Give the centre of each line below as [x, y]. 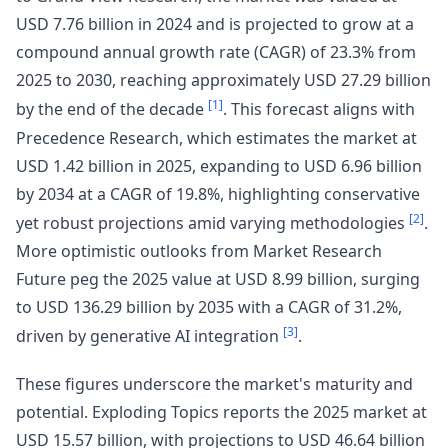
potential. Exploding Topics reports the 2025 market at [221, 412]
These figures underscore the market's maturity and [214, 384]
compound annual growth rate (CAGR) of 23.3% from [216, 52]
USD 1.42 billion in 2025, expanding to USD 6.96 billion [219, 165]
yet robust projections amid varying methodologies [212, 222]
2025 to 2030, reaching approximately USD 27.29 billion [223, 80]
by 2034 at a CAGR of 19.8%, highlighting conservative [218, 193]
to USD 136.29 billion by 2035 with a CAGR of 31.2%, [209, 306]
